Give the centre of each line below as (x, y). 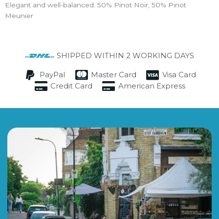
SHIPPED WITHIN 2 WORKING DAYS (125, 55)
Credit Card (71, 86)
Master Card (113, 75)
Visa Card (179, 75)
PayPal (53, 75)
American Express (152, 86)
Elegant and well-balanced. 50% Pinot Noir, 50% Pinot (96, 5)
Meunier (19, 16)
